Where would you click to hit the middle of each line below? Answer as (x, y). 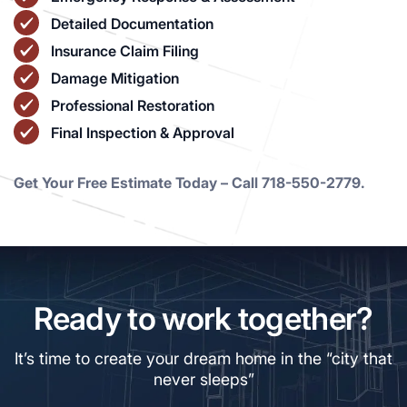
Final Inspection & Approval (143, 132)
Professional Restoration (133, 105)
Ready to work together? (203, 318)
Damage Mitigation (115, 78)
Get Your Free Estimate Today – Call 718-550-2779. (189, 182)
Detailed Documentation (132, 23)
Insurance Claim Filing (125, 50)
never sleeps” (203, 379)
